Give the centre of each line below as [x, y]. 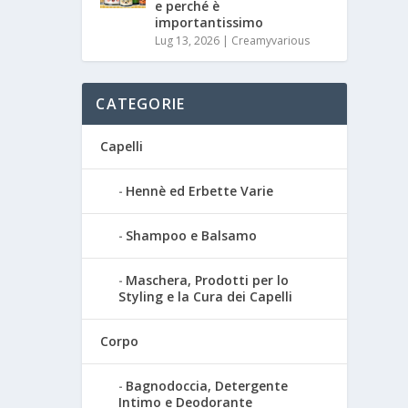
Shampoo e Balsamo [192, 236]
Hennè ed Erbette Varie [200, 191]
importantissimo [209, 23]
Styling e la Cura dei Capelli [206, 297]
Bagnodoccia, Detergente [207, 386]
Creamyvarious [271, 41]
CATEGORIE [141, 104]
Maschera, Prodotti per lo [208, 280]
